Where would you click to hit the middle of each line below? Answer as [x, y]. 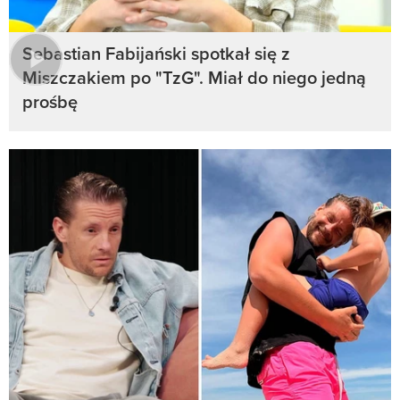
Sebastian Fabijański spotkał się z [156, 54]
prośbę [50, 102]
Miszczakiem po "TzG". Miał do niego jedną [194, 78]
